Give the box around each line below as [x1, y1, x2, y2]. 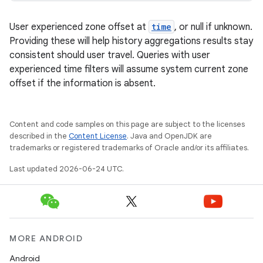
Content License [69, 131, 127, 141]
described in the [9, 131, 69, 141]
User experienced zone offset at [9, 21, 149, 33]
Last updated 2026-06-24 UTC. [9, 164, 124, 174]
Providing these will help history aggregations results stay [9, 35, 253, 47]
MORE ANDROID [9, 233, 83, 244]
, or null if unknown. [174, 21, 252, 33]
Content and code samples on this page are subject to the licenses [9, 119, 245, 129]
